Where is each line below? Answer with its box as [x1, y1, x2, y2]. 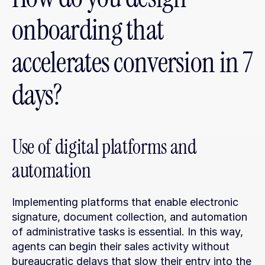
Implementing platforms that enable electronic [12, 196, 238, 208]
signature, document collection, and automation [12, 211, 247, 223]
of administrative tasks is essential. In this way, [12, 225, 243, 238]
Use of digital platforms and [12, 134, 197, 160]
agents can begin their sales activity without [12, 240, 230, 253]
